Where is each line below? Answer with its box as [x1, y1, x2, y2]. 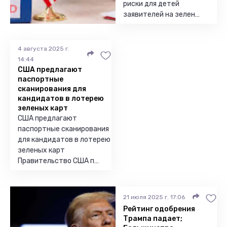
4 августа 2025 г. [18, 45, 69, 52]
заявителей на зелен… [123, 10, 200, 19]
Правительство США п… [18, 157, 99, 165]
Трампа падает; [123, 214, 182, 223]
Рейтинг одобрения [123, 205, 195, 213]
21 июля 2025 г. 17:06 [123, 193, 185, 201]
